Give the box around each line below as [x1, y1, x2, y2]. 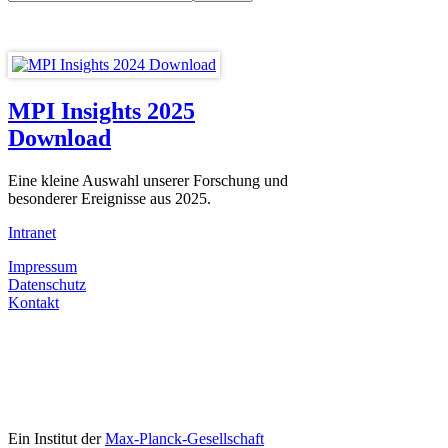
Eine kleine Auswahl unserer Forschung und [8, 171, 288, 189]
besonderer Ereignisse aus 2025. [8, 189, 211, 207]
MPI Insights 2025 [8, 97, 195, 124]
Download [8, 124, 111, 151]
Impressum [8, 257, 77, 275]
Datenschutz [8, 275, 86, 293]
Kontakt [8, 293, 59, 311]
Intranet [8, 223, 56, 241]
